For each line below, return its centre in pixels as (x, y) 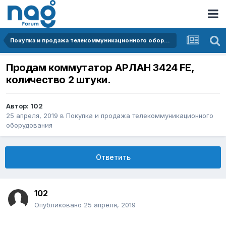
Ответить (113, 157)
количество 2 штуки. (59, 80)
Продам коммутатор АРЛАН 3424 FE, (100, 68)
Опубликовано (59, 205)
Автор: (18, 106)
